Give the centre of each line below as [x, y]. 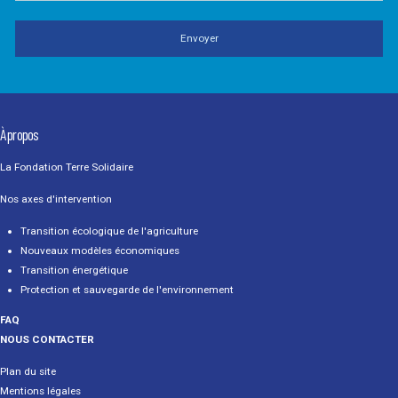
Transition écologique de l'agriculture [110, 231]
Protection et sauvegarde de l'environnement [127, 290]
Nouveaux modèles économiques [100, 251]
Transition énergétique [75, 271]
